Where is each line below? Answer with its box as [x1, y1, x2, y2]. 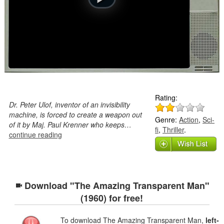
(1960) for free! [80, 191, 143, 204]
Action [179, 114, 199, 124]
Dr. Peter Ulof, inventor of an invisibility [8, 99, 130, 109]
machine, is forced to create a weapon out [8, 109, 142, 119]
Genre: [155, 114, 179, 124]
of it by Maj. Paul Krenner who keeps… [8, 119, 131, 129]
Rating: [155, 92, 178, 102]
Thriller [162, 124, 184, 134]
